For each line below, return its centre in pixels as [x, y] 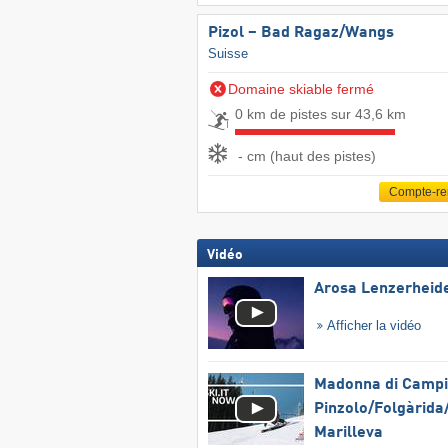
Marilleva [348, 433]
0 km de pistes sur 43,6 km [320, 114]
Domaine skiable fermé [300, 89]
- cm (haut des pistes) [306, 155]
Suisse [227, 54]
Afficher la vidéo [372, 326]
